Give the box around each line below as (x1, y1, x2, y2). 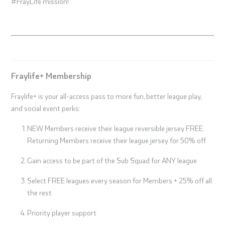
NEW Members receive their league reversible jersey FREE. (27, 123, 204, 134)
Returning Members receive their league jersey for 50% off (27, 135, 206, 146)
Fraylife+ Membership (11, 70, 92, 81)
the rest (27, 187, 52, 198)
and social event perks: (11, 103, 81, 114)
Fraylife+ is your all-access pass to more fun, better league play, (11, 91, 202, 101)
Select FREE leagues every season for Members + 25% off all (27, 175, 212, 186)
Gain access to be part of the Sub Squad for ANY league (27, 155, 197, 166)
